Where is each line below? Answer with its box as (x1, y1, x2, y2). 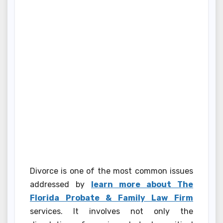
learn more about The (91, 180, 193, 190)
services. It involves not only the (30, 207, 193, 217)
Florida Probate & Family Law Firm (30, 193, 193, 203)
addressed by (30, 180, 91, 190)
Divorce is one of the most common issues (30, 166, 193, 176)
